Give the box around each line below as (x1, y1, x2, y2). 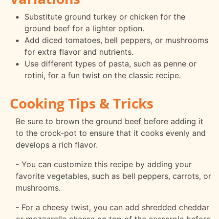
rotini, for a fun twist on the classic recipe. (24, 70, 181, 81)
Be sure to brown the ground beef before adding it (16, 116, 203, 127)
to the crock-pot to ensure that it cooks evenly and (16, 128, 206, 138)
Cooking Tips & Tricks (10, 94, 153, 113)
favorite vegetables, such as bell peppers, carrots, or (16, 171, 211, 181)
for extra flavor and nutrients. (24, 47, 133, 57)
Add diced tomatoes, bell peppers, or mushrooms (24, 35, 208, 45)
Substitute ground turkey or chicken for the (24, 12, 185, 22)
